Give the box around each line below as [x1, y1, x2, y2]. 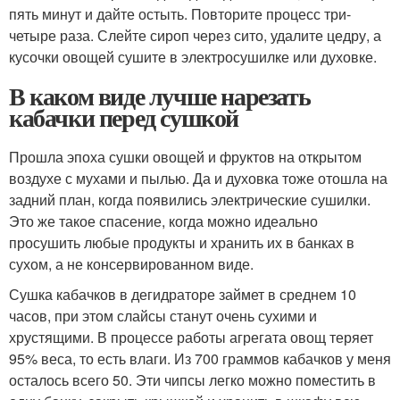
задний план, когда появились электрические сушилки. [9, 189, 371, 210]
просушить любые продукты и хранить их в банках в [9, 232, 354, 253]
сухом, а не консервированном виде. [9, 254, 254, 274]
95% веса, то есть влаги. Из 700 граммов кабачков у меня [9, 348, 391, 369]
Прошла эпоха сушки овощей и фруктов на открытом [9, 146, 362, 167]
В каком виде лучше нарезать [9, 78, 311, 114]
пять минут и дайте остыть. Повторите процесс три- [9, 4, 351, 24]
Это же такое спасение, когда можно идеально [9, 211, 318, 231]
